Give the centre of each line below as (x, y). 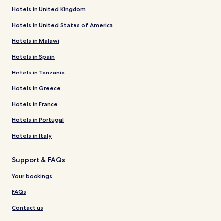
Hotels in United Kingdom (49, 9)
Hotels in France (35, 104)
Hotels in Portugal (38, 120)
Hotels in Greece (36, 88)
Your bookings (32, 176)
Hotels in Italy (32, 136)
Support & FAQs (38, 160)
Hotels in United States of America (62, 25)
